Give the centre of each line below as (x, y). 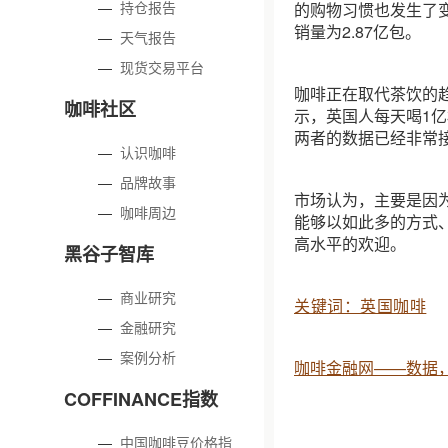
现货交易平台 (162, 67)
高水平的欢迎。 (350, 243)
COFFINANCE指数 (141, 399)
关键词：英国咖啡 (360, 305)
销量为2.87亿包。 (357, 31)
